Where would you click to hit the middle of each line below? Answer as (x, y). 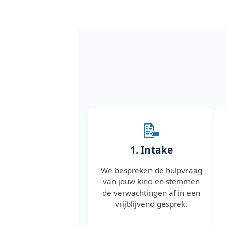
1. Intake (151, 149)
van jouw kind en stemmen (152, 181)
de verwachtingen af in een (152, 192)
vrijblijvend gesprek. (152, 203)
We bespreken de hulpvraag (151, 170)
